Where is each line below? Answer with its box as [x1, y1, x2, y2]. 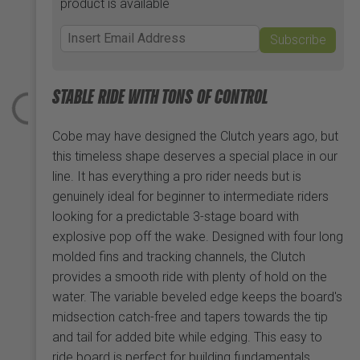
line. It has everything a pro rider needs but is [51, 168, 301, 184]
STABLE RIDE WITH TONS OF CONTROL [51, 84, 268, 108]
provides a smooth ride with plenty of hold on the [51, 268, 327, 284]
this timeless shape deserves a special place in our [51, 148, 337, 164]
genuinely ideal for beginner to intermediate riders [51, 188, 329, 204]
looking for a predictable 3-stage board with [51, 208, 299, 224]
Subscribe [269, 31, 326, 47]
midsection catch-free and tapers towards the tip [51, 309, 328, 325]
